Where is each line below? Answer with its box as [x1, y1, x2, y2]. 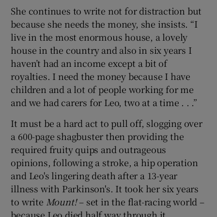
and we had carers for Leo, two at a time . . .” [11, 95, 198, 108]
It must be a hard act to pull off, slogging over [11, 116, 202, 129]
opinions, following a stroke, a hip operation [11, 155, 198, 169]
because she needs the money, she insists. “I [11, 17, 198, 30]
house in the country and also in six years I [11, 43, 192, 56]
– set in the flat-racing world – [77, 195, 204, 208]
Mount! [46, 195, 77, 208]
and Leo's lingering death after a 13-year [11, 169, 178, 182]
